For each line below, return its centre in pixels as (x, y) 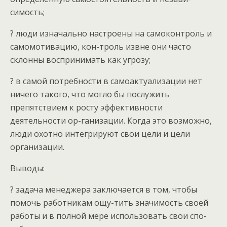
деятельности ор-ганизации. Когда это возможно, (111, 121)
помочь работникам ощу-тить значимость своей (109, 203)
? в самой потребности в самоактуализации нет (106, 81)
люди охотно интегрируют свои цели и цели (100, 134)
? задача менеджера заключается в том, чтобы (104, 190)
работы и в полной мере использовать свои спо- (108, 216)
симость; (27, 12)
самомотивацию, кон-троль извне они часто (101, 47)
